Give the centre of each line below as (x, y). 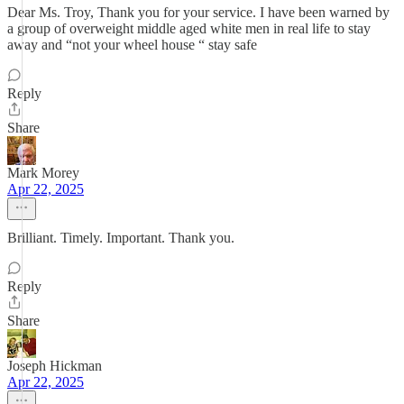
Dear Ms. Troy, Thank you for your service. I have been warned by (198, 12)
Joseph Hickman (55, 366)
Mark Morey (43, 173)
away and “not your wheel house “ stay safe (132, 45)
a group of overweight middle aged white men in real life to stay (189, 28)
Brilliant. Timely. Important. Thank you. (121, 238)
